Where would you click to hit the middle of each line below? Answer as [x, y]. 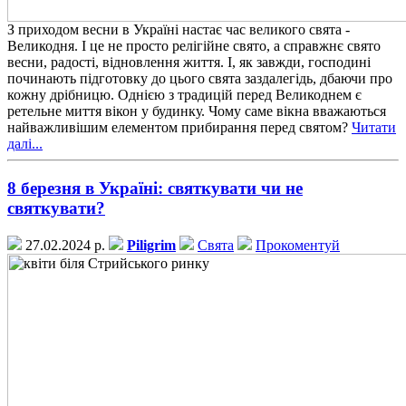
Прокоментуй [298, 245]
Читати [374, 128]
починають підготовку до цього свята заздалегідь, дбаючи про [200, 79]
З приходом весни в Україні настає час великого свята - [179, 30]
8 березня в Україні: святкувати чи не [155, 188]
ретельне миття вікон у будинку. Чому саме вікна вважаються [197, 111]
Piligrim [151, 245]
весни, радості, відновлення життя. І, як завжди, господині [189, 63]
